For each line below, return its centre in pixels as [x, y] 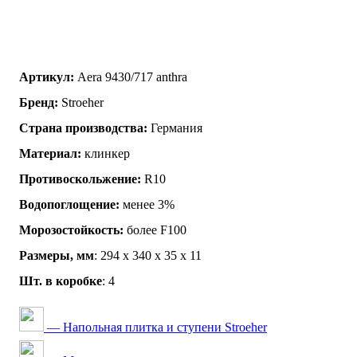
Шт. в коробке [61, 280]
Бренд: [39, 102]
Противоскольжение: [80, 178]
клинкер [106, 153]
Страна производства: [83, 127]
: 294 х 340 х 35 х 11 [148, 255]
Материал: [50, 153]
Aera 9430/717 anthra [131, 76]
